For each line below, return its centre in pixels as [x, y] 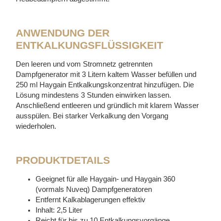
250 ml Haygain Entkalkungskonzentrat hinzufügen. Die [105, 85]
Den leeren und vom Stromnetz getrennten [84, 64]
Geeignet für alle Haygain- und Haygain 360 [106, 179]
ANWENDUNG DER [63, 33]
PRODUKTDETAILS [63, 160]
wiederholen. [36, 127]
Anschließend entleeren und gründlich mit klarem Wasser [108, 106]
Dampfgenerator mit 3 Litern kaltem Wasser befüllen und [106, 75]
